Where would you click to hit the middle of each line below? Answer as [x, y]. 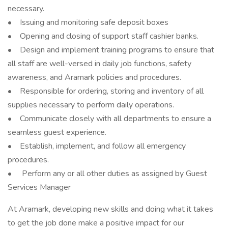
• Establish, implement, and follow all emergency [97, 146]
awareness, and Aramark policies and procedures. [94, 77]
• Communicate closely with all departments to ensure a [109, 119]
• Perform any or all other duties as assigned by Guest [107, 174]
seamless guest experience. [57, 132]
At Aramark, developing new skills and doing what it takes [110, 209]
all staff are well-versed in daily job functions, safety [99, 64]
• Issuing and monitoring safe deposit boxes [88, 22]
